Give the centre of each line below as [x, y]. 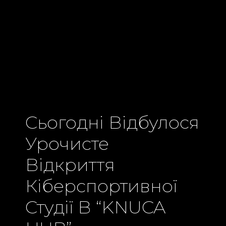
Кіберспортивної [101, 186]
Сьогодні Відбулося [112, 122]
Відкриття [70, 164]
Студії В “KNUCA [95, 207]
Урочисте [67, 143]
